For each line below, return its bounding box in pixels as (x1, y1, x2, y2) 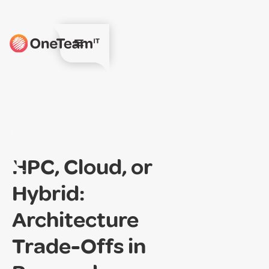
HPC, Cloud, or (12, 153, 152, 181)
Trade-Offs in (12, 232, 146, 260)
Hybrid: (12, 180, 85, 207)
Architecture (12, 206, 139, 234)
